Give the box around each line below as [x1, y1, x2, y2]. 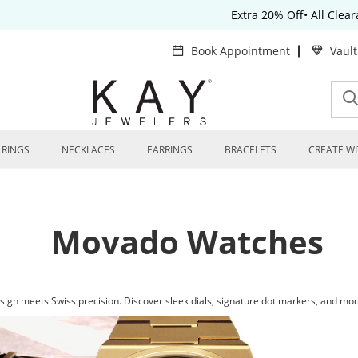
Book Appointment [191, 43, 290, 58]
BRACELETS [225, 142, 276, 157]
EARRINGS [147, 142, 193, 157]
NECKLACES [62, 142, 115, 157]
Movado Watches [50, 219, 324, 264]
